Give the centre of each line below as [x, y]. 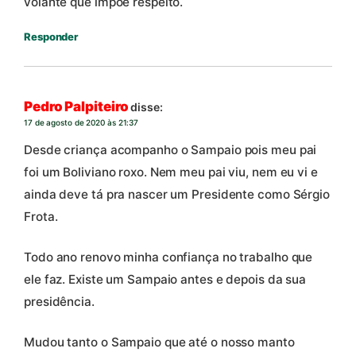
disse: [147, 107]
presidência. [59, 301]
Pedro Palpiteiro [76, 107]
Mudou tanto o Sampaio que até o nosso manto [159, 342]
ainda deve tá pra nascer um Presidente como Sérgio [177, 194]
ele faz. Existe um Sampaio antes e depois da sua [165, 279]
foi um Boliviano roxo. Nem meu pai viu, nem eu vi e [171, 172]
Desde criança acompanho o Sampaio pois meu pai [170, 149]
